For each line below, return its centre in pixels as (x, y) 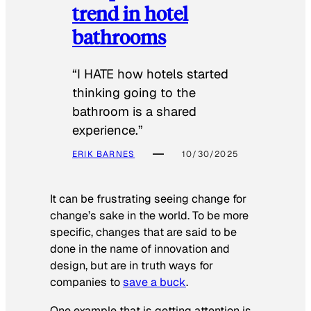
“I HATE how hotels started (150, 74)
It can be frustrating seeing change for (148, 199)
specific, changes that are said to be (143, 233)
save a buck (154, 283)
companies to (86, 283)
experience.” (108, 131)
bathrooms (119, 36)
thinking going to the (134, 93)
